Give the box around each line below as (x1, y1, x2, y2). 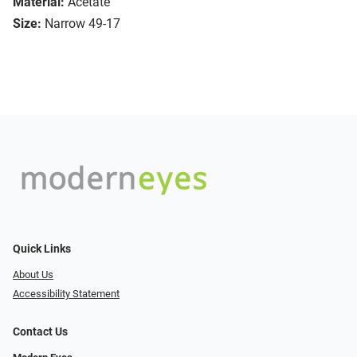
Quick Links (13, 241, 71, 256)
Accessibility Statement (13, 288, 120, 300)
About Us (13, 268, 53, 280)
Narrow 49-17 (45, 16, 120, 32)
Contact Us (13, 325, 68, 339)
